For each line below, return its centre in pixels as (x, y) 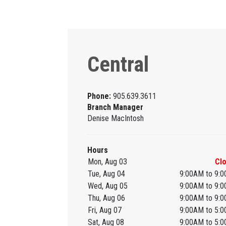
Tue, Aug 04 (106, 174)
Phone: (100, 96)
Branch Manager (116, 107)
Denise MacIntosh (116, 119)
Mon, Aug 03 (107, 162)
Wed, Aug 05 (107, 186)
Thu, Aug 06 (106, 198)
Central (118, 64)
